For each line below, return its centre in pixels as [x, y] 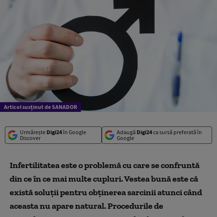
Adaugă [126, 132]
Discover [30, 138]
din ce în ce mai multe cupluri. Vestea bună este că [104, 178]
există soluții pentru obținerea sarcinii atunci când [106, 192]
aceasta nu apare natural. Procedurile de [86, 206]
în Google [74, 132]
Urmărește [33, 132]
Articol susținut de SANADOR [40, 107]
